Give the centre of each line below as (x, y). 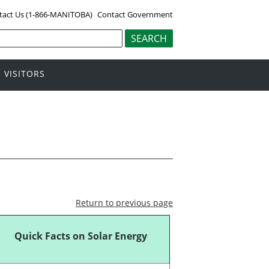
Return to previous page (124, 202)
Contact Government (135, 14)
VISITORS (25, 74)
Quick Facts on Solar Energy (81, 236)
